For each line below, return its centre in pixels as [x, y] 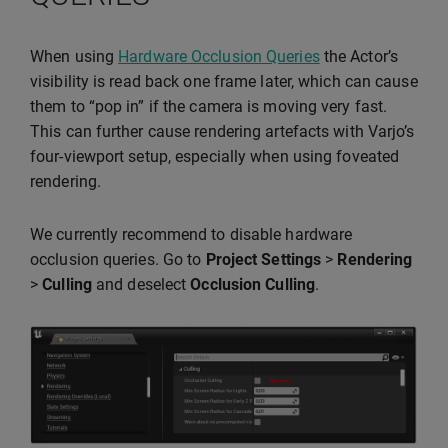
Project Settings [263, 260]
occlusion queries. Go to [118, 260]
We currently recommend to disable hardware [191, 235]
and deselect [141, 285]
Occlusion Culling [253, 285]
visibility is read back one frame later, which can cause [224, 82]
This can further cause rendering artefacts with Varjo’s [222, 132]
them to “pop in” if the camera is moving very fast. [209, 107]
